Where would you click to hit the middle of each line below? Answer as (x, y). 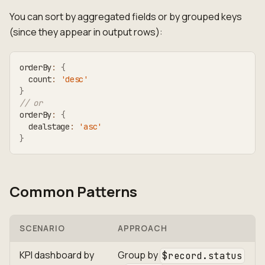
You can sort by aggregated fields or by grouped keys (126, 17)
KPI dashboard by (57, 255)
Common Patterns (73, 192)
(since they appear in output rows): (86, 32)
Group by (139, 255)
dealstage (45, 127)
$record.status (202, 256)
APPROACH (143, 229)
